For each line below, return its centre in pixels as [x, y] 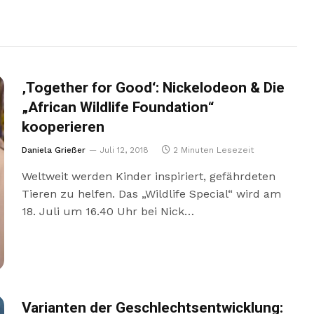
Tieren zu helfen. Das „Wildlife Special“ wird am [151, 194]
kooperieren [63, 127]
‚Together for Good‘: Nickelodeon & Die [153, 88]
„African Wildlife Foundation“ [117, 108]
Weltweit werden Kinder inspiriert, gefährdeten [148, 176]
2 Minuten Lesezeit [213, 150]
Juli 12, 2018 [124, 150]
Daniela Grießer [53, 150]
